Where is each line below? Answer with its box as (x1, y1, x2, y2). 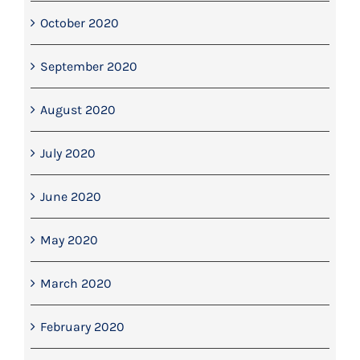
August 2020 (39, 102, 116, 118)
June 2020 (39, 189, 101, 205)
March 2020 (39, 276, 112, 292)
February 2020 (39, 319, 125, 335)
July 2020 (39, 145, 96, 162)
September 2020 (39, 59, 137, 75)
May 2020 (39, 232, 98, 248)
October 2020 (39, 15, 119, 31)
